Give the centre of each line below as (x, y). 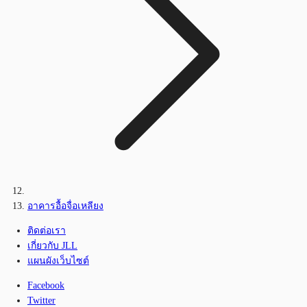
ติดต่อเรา (47, 230)
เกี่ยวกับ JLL (52, 245)
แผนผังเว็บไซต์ (58, 260)
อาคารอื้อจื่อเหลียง (65, 206)
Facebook (46, 285)
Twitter (41, 300)
